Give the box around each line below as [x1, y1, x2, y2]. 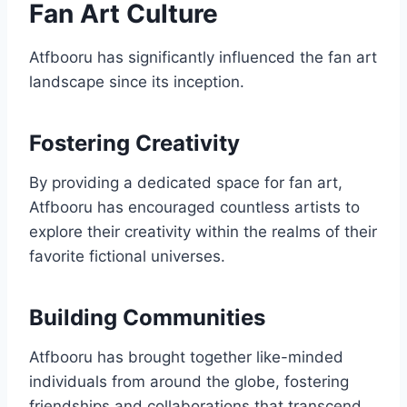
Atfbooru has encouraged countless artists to [29, 198, 360, 217]
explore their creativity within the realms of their [29, 223, 377, 242]
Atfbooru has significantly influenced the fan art [29, 48, 377, 67]
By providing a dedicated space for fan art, [29, 174, 342, 193]
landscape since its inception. [29, 73, 244, 92]
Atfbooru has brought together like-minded [29, 348, 343, 367]
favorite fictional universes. [29, 247, 225, 266]
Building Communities [29, 304, 265, 332]
